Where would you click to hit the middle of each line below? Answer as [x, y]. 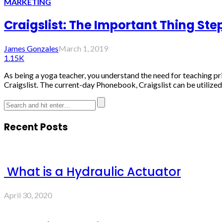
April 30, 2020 [28, 195]
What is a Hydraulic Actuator [92, 171]
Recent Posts [36, 127]
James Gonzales [31, 49]
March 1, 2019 [83, 49]
